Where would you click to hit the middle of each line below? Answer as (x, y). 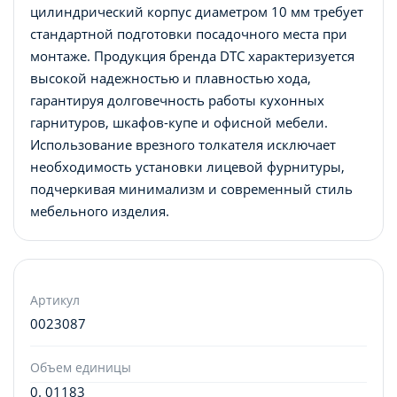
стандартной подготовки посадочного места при (189, 33)
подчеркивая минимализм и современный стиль (191, 188)
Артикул (55, 300)
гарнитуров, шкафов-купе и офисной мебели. (179, 122)
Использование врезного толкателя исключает (183, 144)
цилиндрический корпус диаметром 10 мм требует (197, 11)
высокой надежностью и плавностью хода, (171, 78)
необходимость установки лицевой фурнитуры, (187, 166)
